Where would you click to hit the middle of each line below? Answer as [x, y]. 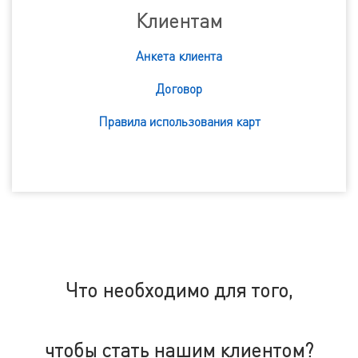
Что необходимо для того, [179, 291]
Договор [179, 89]
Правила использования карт [179, 122]
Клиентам [179, 22]
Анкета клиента [179, 56]
